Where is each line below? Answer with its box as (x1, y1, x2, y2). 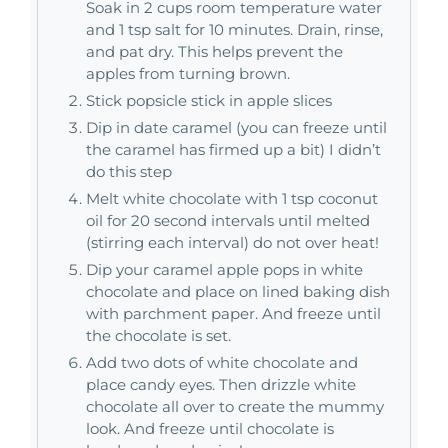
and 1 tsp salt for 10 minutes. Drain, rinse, (86, 20, 383, 40)
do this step (86, 162, 172, 182)
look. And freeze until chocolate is (86, 419, 334, 439)
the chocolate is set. (86, 326, 231, 346)
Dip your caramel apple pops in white (86, 260, 363, 280)
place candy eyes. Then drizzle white (86, 375, 356, 395)
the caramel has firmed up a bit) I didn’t (86, 140, 381, 160)
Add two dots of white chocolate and (86, 353, 358, 373)
